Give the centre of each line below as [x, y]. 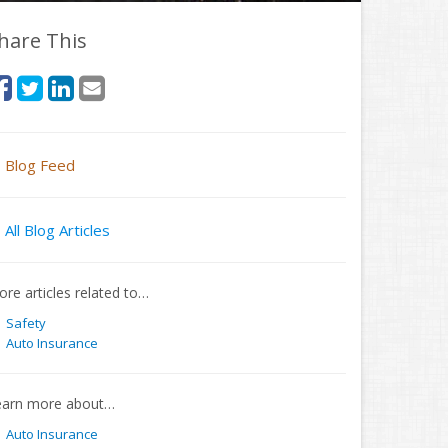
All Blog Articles [57, 230]
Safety [25, 323]
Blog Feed [40, 165]
